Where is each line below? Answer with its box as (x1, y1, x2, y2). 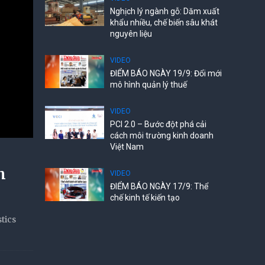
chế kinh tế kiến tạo (110, 193, 180, 202)
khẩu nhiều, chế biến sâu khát (110, 18, 218, 27)
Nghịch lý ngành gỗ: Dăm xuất (110, 7, 219, 16)
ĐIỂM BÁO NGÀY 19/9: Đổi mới (110, 69, 222, 78)
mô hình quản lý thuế (110, 80, 187, 89)
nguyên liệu (110, 29, 152, 38)
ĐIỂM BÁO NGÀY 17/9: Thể (110, 182, 208, 191)
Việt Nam (110, 142, 144, 151)
